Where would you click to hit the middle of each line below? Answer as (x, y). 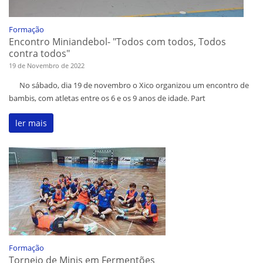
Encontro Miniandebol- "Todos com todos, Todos (117, 42)
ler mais (31, 123)
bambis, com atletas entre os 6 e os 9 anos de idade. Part (107, 98)
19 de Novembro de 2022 (47, 66)
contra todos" (39, 54)
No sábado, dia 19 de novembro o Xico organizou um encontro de (129, 85)
